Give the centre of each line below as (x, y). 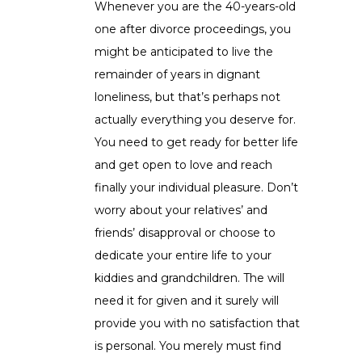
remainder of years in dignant (177, 75)
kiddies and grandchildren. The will (189, 278)
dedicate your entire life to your (183, 256)
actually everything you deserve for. (195, 120)
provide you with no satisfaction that (197, 324)
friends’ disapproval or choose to (185, 233)
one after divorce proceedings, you (193, 29)
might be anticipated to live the (184, 52)
